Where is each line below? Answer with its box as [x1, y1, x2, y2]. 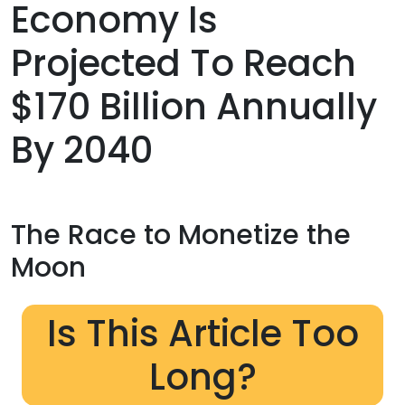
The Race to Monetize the [11, 216, 351, 255]
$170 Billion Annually [11, 80, 377, 132]
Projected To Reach [11, 37, 356, 89]
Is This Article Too [46, 307, 359, 359]
